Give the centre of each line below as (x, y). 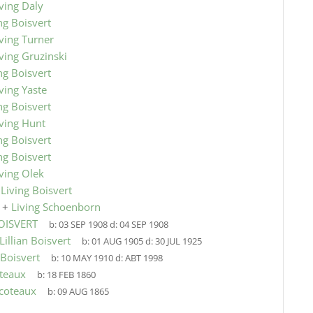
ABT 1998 (144, 258)
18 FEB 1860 (71, 275)
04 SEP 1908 (144, 225)
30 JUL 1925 (178, 241)
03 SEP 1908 (83, 225)
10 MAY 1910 (87, 258)
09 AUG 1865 (83, 292)
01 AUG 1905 (117, 241)
